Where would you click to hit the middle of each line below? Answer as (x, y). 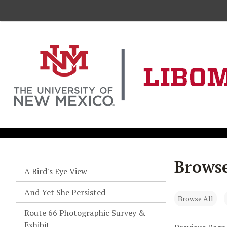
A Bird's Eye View (56, 171)
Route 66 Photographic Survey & (85, 213)
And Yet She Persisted (65, 192)
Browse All (196, 198)
